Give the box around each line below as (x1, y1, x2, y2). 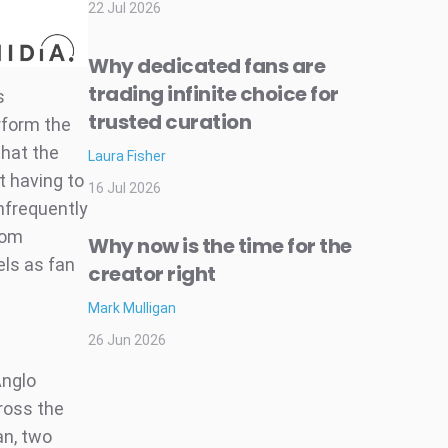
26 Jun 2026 (88, 332, 166, 348)
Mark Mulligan (88, 300, 176, 316)
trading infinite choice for (88, 80, 339, 108)
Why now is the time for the (88, 232, 352, 260)
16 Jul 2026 (88, 180, 161, 196)
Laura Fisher (88, 148, 166, 164)
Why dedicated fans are (88, 52, 325, 80)
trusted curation (88, 108, 251, 136)
